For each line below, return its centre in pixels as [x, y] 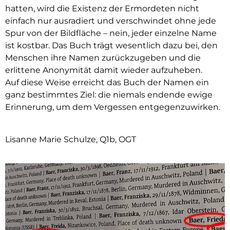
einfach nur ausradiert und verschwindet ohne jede [111, 21]
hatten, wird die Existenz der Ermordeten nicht [102, 9]
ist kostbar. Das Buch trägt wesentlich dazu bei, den [111, 46]
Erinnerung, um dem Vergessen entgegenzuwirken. [113, 107]
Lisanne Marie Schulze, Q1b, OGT [71, 139]
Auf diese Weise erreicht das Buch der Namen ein [107, 83]
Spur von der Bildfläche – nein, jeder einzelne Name [111, 33]
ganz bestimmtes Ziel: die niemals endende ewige [109, 95]
